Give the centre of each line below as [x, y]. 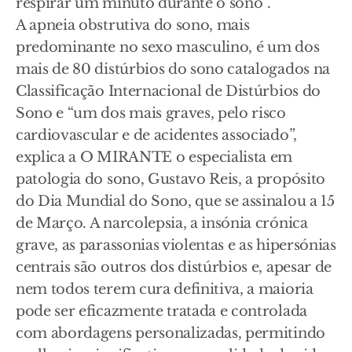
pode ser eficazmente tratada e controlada [161, 312]
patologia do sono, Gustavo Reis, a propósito [170, 180]
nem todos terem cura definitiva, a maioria [165, 290]
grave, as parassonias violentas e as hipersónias [176, 246]
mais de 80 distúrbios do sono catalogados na [173, 70]
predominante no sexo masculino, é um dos [168, 48]
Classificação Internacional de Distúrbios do [168, 92]
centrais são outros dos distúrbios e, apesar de [174, 268]
